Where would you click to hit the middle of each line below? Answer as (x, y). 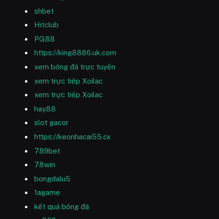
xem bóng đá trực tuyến (75, 66)
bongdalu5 (52, 178)
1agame (47, 193)
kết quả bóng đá (62, 206)
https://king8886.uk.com (75, 53)
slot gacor (51, 123)
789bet (47, 151)
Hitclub (46, 25)
